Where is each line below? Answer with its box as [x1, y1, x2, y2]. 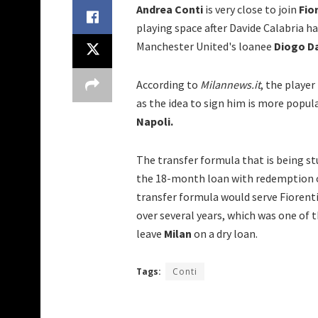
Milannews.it [200, 77, 261, 92]
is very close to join [203, 2, 299, 17]
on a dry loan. [192, 226, 258, 241]
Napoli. [136, 114, 175, 129]
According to [136, 77, 200, 92]
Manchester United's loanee [136, 39, 274, 54]
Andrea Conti [136, 2, 203, 17]
